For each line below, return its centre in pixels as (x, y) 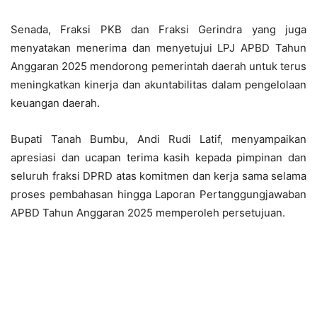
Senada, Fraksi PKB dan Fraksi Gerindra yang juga (158, 29)
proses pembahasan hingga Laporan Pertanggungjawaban (158, 194)
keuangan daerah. (55, 103)
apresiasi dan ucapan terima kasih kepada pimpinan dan (158, 157)
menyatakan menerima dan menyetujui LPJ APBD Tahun (158, 47)
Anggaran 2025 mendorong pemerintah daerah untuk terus (158, 66)
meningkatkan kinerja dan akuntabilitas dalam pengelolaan (158, 84)
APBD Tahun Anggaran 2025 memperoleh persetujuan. (148, 212)
